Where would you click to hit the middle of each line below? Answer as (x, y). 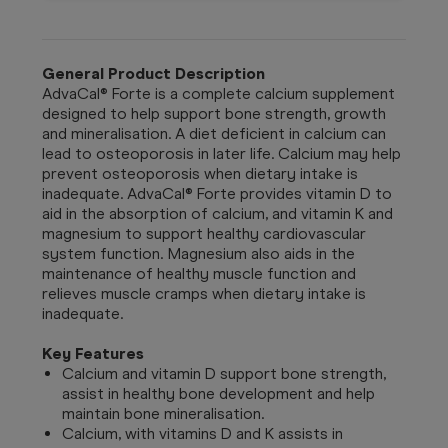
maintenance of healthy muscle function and (199, 273)
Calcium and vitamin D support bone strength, (224, 373)
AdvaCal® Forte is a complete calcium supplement (218, 93)
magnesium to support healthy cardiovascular (204, 233)
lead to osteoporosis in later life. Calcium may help (221, 153)
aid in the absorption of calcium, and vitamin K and (217, 213)
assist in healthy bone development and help (218, 393)
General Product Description (153, 73)
